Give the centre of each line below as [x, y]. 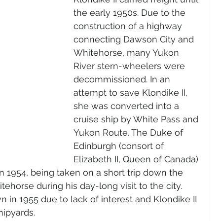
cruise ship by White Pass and [137, 119]
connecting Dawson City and [135, 39]
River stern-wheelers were [130, 66]
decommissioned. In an [123, 79]
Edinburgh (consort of [120, 146]
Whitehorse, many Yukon [128, 52]
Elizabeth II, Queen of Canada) [137, 159]
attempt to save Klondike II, [132, 92]
